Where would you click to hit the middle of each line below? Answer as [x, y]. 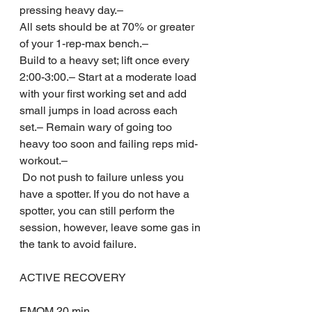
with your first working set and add [104, 93]
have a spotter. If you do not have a [106, 194]
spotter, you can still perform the [99, 210]
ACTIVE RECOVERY [73, 277]
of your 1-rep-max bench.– [85, 43]
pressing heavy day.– [73, 10]
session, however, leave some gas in [111, 227]
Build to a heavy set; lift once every [106, 60]
